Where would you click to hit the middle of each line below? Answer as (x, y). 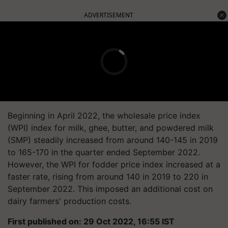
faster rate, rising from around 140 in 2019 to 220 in (108, 177)
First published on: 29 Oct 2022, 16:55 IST (91, 221)
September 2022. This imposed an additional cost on (110, 189)
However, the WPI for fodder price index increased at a (114, 164)
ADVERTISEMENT (109, 15)
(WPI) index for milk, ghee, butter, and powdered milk (111, 128)
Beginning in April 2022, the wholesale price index (104, 116)
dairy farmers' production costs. (69, 201)
